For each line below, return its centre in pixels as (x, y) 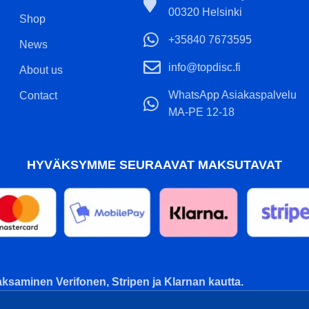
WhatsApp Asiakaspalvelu (233, 95)
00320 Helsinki (206, 12)
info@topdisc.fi (205, 67)
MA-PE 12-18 (202, 112)
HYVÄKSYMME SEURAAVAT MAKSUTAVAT (154, 165)
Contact (38, 96)
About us (41, 70)
